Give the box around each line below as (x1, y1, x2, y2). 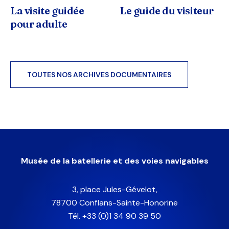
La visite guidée (10, 4, 84, 17)
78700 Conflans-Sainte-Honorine (51, 197, 178, 208)
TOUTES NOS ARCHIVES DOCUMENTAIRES (27, 70, 171, 79)
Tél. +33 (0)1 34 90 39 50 (68, 210, 161, 221)
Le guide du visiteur (120, 4, 214, 17)
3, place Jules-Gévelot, (72, 184, 157, 195)
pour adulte (10, 17, 67, 30)
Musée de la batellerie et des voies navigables (20, 155, 209, 166)
